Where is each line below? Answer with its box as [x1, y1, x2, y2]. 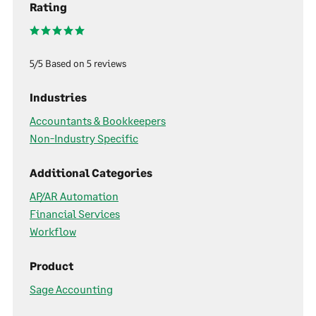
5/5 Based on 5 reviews [30, 57, 126, 70]
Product [30, 259, 73, 273]
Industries [30, 90, 87, 104]
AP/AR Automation [30, 189, 119, 203]
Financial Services [30, 207, 120, 221]
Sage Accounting [30, 282, 113, 296]
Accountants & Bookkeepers [30, 114, 166, 128]
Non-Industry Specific [30, 131, 138, 145]
